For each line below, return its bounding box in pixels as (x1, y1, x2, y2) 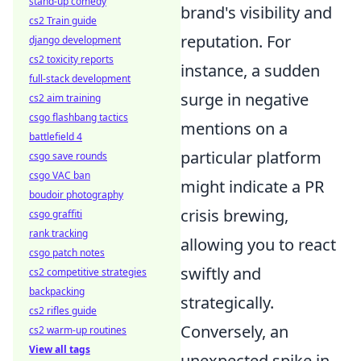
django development (29, 33, 121, 47)
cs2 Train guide (29, 14, 97, 27)
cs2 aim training (29, 91, 101, 105)
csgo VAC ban (29, 168, 90, 182)
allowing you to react (180, 234, 336, 256)
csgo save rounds (29, 149, 107, 163)
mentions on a (180, 118, 288, 140)
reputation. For (180, 31, 291, 53)
